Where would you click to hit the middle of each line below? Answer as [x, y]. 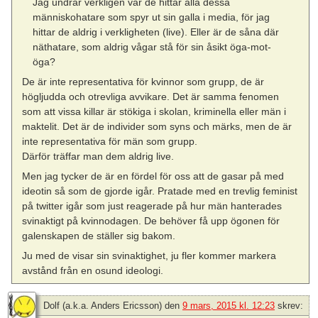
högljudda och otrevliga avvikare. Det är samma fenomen [151, 96]
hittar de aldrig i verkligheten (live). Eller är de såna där [155, 32]
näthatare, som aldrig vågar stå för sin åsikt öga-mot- [152, 46]
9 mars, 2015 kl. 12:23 [229, 306]
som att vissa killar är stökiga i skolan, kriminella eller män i [154, 111]
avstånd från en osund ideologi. [93, 271]
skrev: [290, 306]
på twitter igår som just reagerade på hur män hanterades [152, 206]
